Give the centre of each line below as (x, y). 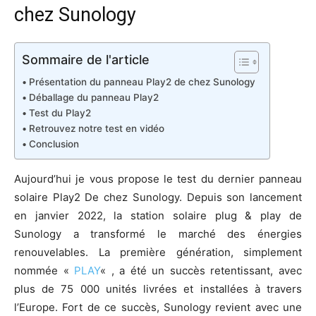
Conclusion (54, 144)
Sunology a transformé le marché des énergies (158, 233)
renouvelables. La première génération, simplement (158, 252)
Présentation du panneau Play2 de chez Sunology (142, 81)
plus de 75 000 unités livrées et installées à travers (158, 288)
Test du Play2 (60, 113)
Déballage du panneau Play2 (93, 97)
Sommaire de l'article (86, 59)
